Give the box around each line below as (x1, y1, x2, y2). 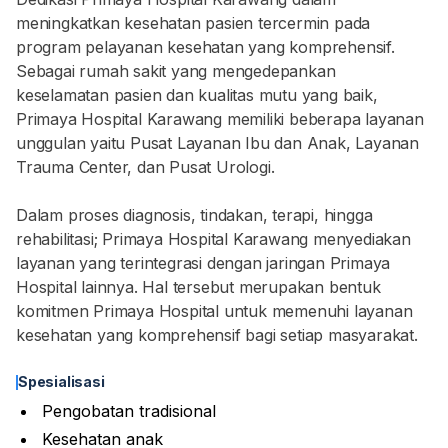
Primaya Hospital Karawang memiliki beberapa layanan (16, 109, 424, 129)
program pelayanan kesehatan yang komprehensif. (16, 37, 395, 57)
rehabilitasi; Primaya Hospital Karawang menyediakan (16, 229, 411, 249)
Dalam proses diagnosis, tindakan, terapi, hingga (16, 205, 373, 225)
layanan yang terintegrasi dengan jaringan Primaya (16, 253, 391, 273)
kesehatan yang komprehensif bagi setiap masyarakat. (16, 325, 418, 345)
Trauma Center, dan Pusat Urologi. (16, 157, 275, 177)
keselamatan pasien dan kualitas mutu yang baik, (16, 85, 378, 105)
